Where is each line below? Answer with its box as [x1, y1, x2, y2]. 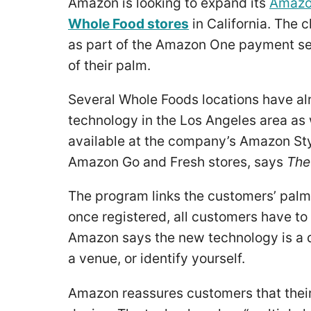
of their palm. [68, 56, 154, 74]
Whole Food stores [68, 15, 189, 32]
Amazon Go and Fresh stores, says [68, 153, 287, 171]
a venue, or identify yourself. [68, 250, 249, 267]
